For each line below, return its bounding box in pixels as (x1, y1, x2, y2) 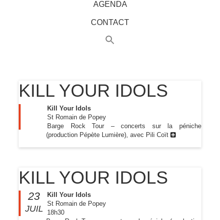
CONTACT (91, 18, 129, 27)
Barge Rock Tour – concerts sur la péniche (47, 122, 201, 130)
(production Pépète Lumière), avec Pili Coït (46, 131, 170, 138)
